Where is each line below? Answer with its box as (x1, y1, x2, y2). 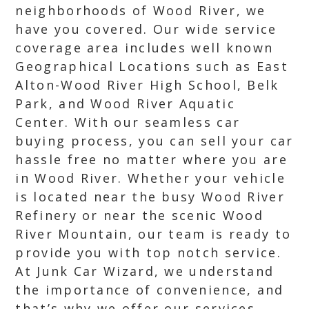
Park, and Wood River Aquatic (15, 95, 235, 112)
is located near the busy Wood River (15, 188, 285, 205)
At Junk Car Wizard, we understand (15, 263, 275, 279)
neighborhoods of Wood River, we (15, 2, 266, 19)
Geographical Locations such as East (15, 58, 288, 74)
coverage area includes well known (15, 39, 274, 56)
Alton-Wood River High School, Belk (15, 77, 279, 93)
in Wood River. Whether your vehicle (15, 170, 286, 186)
